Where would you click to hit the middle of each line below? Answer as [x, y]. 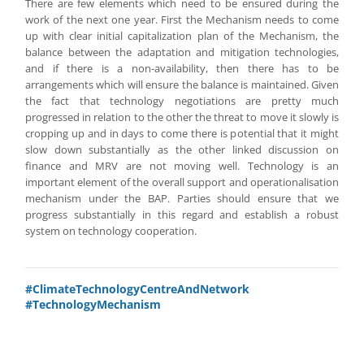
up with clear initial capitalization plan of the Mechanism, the [182, 36]
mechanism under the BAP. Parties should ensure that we [182, 198]
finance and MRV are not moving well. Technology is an [182, 166]
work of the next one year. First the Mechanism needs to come [182, 19]
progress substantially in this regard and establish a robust [182, 214]
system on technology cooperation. [111, 231]
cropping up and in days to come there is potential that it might [182, 133]
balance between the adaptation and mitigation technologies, [182, 52]
